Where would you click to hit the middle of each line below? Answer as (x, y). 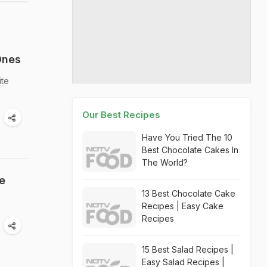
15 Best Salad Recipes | (188, 249)
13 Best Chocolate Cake (189, 193)
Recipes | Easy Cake (183, 206)
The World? (165, 162)
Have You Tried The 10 (187, 137)
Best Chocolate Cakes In (190, 150)
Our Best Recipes (121, 115)
